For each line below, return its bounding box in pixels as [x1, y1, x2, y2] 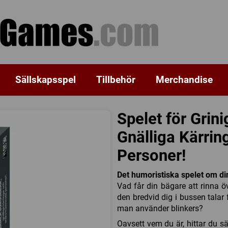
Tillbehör [96, 73, 135, 85]
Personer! [117, 146, 186, 165]
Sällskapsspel [15, 73, 76, 85]
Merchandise [155, 73, 213, 85]
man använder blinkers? [117, 203, 203, 213]
